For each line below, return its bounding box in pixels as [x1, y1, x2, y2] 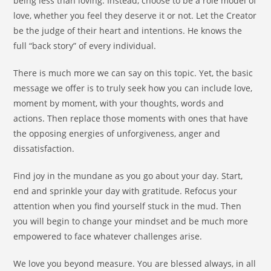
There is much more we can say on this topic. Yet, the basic [13, 67, 253, 79]
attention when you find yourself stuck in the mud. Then [13, 200, 242, 212]
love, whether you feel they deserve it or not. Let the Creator [13, 10, 257, 22]
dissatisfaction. [13, 143, 75, 155]
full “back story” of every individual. [13, 40, 157, 52]
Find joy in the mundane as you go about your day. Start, [13, 170, 243, 182]
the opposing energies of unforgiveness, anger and [13, 128, 221, 140]
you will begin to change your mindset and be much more [13, 215, 249, 227]
